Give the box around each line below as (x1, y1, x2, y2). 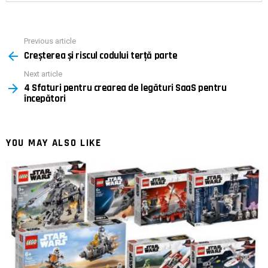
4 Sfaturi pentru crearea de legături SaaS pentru (24, 81, 227, 95)
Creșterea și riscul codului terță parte (24, 48, 178, 62)
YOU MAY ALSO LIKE (6, 136, 102, 150)
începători (24, 92, 66, 106)
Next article (24, 69, 62, 78)
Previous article (24, 36, 76, 46)
